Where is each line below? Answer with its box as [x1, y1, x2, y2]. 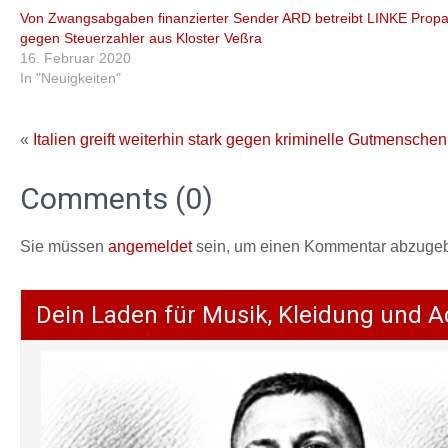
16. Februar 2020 [20, 50, 131, 66]
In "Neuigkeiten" [20, 70, 121, 86]
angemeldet [108, 238, 192, 255]
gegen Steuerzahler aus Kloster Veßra [20, 30, 262, 46]
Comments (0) [20, 181, 213, 216]
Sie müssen [20, 238, 108, 255]
